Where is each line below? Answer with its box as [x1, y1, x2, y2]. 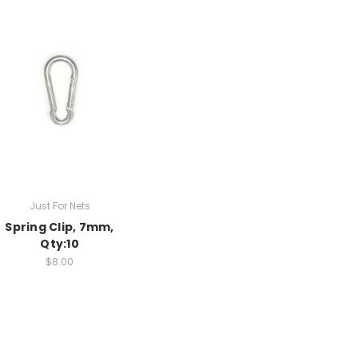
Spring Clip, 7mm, [5, 218, 114, 235]
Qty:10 [40, 235, 79, 252]
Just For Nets [29, 198, 90, 213]
